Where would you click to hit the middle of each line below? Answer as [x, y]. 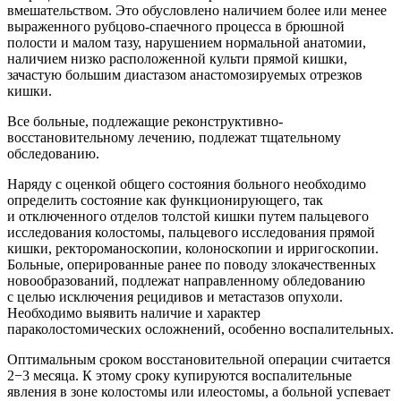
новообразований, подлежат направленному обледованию [186, 280]
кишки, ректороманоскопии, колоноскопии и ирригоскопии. [193, 248]
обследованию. [53, 153]
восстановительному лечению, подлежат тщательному [174, 137]
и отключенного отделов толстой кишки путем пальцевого [188, 216]
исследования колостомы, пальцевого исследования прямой [191, 232]
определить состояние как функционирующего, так [165, 200]
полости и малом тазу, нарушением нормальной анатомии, [187, 42]
